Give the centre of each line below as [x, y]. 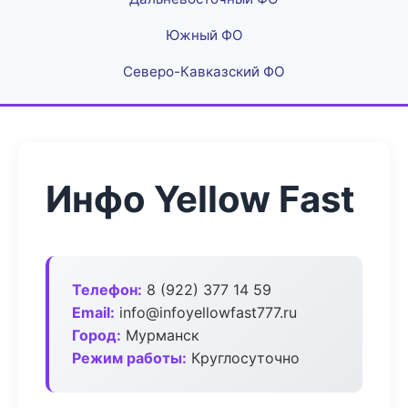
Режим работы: [129, 358]
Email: [93, 312]
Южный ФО [204, 35]
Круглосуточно [243, 358]
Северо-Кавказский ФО [204, 71]
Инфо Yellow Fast [200, 199]
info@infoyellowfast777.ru [206, 312]
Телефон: [107, 290]
